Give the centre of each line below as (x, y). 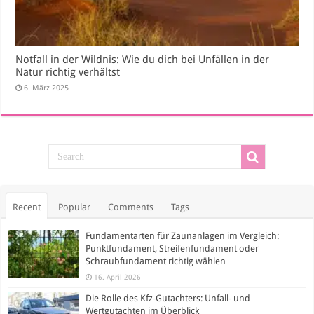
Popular (75, 207)
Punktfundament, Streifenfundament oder (172, 249)
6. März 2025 (47, 88)
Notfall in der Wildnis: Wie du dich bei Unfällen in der (143, 60)
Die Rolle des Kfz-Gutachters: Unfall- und (168, 299)
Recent (27, 207)
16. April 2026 (118, 277)
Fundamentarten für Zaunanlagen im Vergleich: (183, 236)
